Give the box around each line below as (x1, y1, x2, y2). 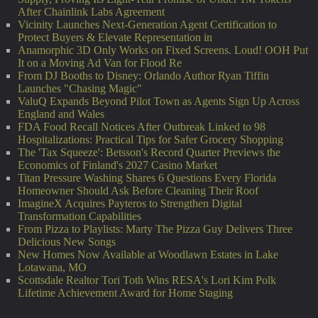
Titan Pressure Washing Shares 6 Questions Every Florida (18, 172, 276, 185)
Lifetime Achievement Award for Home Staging (18, 287, 233, 300)
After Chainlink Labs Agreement (18, 6, 165, 18)
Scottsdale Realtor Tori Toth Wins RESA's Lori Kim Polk (18, 274, 276, 287)
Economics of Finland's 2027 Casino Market (18, 159, 217, 172)
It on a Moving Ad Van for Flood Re (18, 57, 182, 70)
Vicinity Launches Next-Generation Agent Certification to (18, 18, 277, 31)
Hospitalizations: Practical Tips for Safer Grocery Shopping (18, 133, 283, 146)
